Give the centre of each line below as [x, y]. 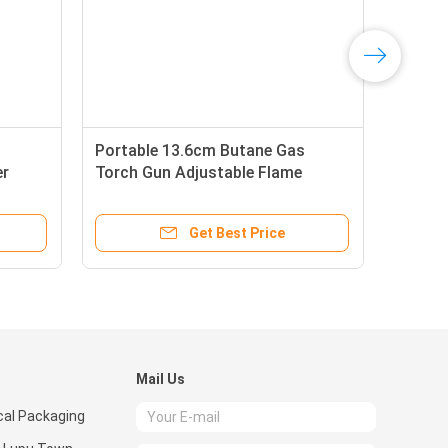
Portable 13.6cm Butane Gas [200, 150]
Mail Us [160, 379]
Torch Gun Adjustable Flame [198, 172]
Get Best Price [237, 233]
